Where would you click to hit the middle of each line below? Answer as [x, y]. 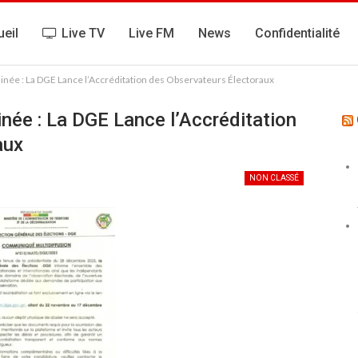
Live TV [84, 33]
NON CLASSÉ [274, 178]
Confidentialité [298, 33]
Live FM [152, 33]
